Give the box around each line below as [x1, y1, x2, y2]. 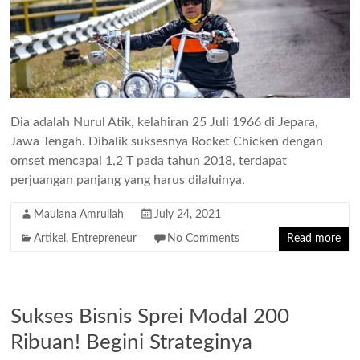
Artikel [34, 233, 67, 245]
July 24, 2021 [154, 209, 222, 221]
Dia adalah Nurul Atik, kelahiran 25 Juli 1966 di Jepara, [10, 116, 319, 129]
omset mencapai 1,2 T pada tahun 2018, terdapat [10, 154, 288, 168]
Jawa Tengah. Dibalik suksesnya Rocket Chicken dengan [10, 135, 324, 149]
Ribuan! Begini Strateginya [10, 332, 253, 354]
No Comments [167, 233, 240, 245]
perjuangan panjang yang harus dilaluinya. [10, 174, 246, 187]
